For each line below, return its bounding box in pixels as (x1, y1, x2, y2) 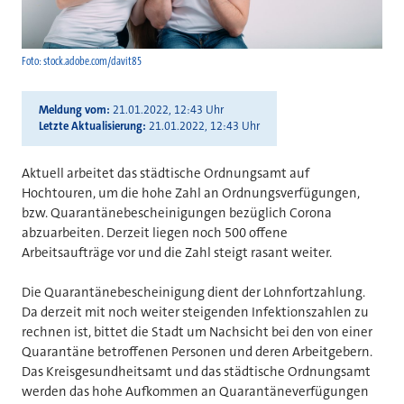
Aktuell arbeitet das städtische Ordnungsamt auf (22, 163, 309, 182)
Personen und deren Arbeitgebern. (171, 342, 372, 361)
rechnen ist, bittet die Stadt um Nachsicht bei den (22, 322, 317, 341)
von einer (317, 322, 372, 341)
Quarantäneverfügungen (219, 381, 369, 400)
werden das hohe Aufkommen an (22, 381, 219, 400)
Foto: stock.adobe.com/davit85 (22, 53, 142, 69)
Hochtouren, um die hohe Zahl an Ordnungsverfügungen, (22, 183, 360, 202)
